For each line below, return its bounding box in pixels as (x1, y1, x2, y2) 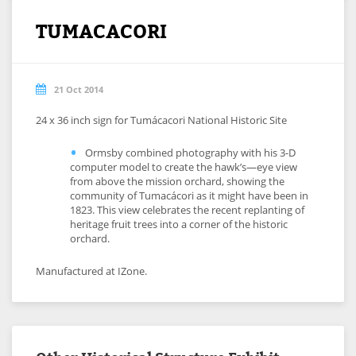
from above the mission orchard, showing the (70, 174, 284, 188)
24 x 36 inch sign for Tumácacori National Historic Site (36, 113, 287, 127)
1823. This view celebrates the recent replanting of (70, 203, 304, 217)
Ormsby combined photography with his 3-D (85, 145, 296, 160)
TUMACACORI (36, 17, 167, 43)
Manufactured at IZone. (36, 264, 147, 278)
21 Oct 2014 (54, 83, 103, 95)
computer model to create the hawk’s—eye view (70, 160, 297, 174)
